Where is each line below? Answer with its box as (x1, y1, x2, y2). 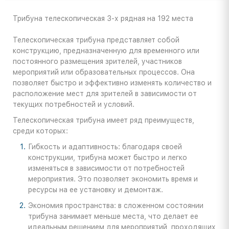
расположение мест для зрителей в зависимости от (13, 89, 197, 98)
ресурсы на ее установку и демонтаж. (28, 186, 163, 194)
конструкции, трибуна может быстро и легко (28, 153, 187, 162)
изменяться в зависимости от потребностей (28, 164, 185, 173)
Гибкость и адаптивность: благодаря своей (28, 143, 182, 151)
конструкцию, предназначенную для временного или (13, 47, 199, 55)
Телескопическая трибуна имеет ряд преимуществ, (13, 116, 194, 125)
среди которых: (13, 127, 68, 135)
